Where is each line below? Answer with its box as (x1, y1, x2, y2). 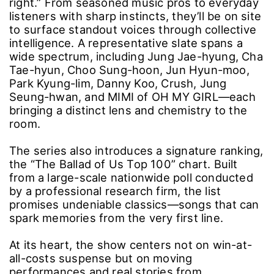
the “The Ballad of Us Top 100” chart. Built (9, 157, 238, 171)
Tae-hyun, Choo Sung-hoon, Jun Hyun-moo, (9, 62, 250, 76)
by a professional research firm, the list (9, 183, 221, 198)
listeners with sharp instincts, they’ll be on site (9, 9, 262, 23)
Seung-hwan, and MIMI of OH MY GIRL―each (9, 89, 256, 103)
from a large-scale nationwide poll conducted (9, 170, 253, 184)
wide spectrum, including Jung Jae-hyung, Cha (9, 49, 263, 63)
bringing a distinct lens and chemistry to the (9, 103, 248, 117)
